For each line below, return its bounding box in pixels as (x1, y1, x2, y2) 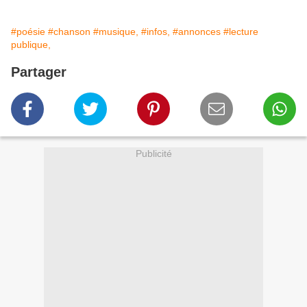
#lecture (223, 26, 258, 38)
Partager (11, 64, 66, 80)
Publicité (135, 148, 172, 160)
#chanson (48, 26, 90, 38)
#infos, (141, 26, 170, 38)
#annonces (173, 26, 221, 38)
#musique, (93, 26, 138, 38)
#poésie (11, 26, 45, 38)
